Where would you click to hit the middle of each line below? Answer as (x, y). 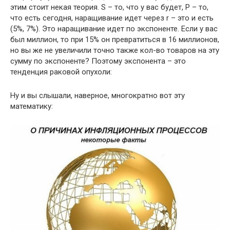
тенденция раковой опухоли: (61, 72)
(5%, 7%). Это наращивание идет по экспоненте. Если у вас (114, 28)
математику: (32, 106)
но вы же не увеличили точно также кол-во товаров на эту (115, 50)
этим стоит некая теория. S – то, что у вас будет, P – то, (109, 7)
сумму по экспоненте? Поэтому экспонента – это (98, 61)
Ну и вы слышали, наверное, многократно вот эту (98, 95)
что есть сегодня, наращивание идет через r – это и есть (112, 18)
